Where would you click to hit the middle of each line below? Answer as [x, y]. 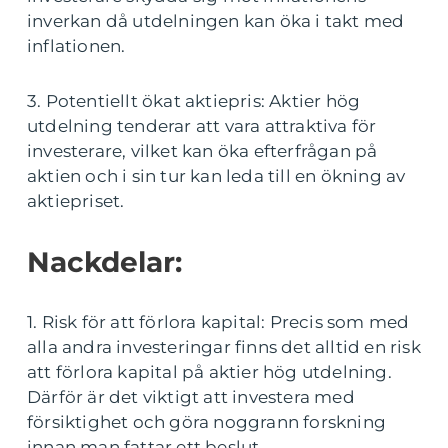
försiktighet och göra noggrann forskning [207, 422]
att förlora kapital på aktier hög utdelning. [209, 372]
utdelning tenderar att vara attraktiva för [202, 126]
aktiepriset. [76, 201]
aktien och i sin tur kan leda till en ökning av [216, 176]
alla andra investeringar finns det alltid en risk [224, 347]
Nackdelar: [104, 262]
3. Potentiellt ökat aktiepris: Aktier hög [194, 101]
